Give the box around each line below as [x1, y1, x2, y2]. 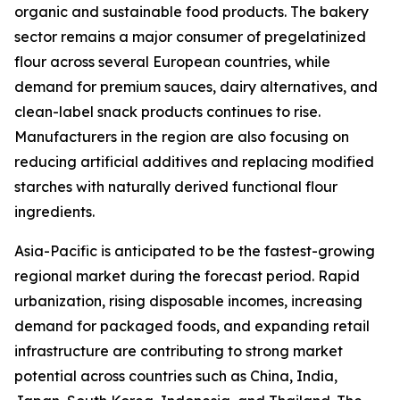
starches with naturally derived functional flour [14, 178, 337, 196]
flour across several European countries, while [14, 53, 330, 71]
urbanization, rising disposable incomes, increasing [14, 292, 362, 311]
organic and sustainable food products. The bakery [14, 3, 369, 21]
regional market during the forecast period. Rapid [14, 267, 360, 286]
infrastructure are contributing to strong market [14, 342, 343, 361]
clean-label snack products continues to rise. [14, 103, 321, 121]
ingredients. [14, 203, 95, 221]
